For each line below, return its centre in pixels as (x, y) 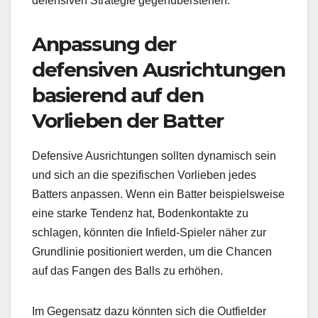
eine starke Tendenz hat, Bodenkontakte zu (140, 214)
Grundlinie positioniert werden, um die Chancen (152, 252)
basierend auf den (118, 95)
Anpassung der (104, 44)
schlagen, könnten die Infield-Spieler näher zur (149, 233)
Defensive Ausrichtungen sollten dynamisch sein (154, 156)
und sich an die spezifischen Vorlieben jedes (144, 175)
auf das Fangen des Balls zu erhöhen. (127, 271)
